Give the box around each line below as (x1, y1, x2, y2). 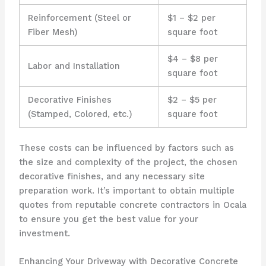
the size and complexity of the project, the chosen (18, 156, 237, 167)
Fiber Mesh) (28, 26, 78, 37)
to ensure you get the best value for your (18, 213, 198, 224)
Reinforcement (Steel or (28, 12, 132, 23)
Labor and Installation (28, 60, 121, 71)
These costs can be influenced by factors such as (18, 142, 234, 153)
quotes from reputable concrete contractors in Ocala (18, 199, 246, 210)
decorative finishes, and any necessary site (18, 170, 205, 182)
